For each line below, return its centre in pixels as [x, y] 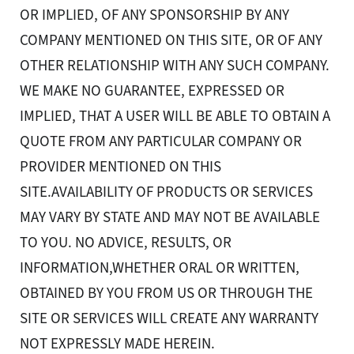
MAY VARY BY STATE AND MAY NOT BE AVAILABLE [170, 217]
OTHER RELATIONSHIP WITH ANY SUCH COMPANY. [175, 66]
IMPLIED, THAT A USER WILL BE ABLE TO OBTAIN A [175, 116]
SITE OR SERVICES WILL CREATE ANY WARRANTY [169, 318]
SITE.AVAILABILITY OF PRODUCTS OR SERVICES [166, 192]
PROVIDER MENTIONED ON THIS [121, 167]
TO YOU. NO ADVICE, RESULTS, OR [126, 243]
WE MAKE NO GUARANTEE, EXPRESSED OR [152, 91]
